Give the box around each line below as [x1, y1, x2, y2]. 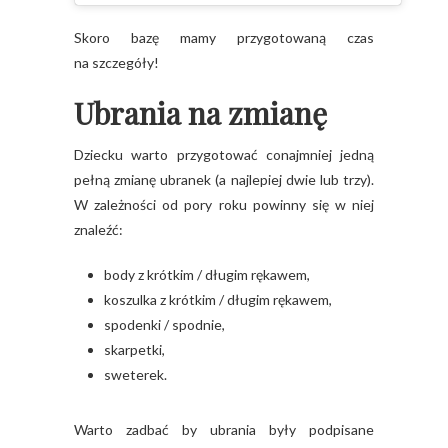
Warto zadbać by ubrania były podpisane [74, 421, 374, 439]
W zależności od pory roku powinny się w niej [74, 196, 374, 214]
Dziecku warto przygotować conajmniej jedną [74, 146, 374, 164]
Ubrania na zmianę [74, 93, 327, 134]
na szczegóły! [74, 54, 159, 72]
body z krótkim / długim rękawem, [104, 266, 310, 284]
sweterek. [104, 366, 167, 384]
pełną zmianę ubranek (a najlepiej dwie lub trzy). [74, 171, 374, 189]
